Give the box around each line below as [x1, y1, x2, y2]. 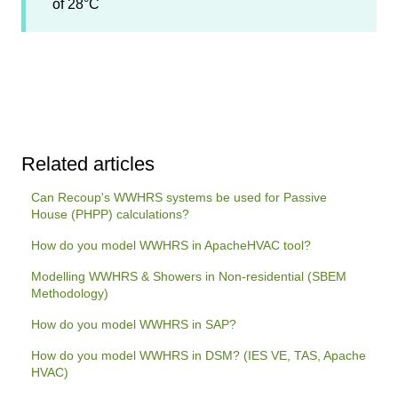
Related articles [21, 153, 155, 176]
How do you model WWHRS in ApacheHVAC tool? [31, 238, 312, 253]
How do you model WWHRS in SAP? [31, 317, 237, 332]
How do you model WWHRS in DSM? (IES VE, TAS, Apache [31, 348, 367, 363]
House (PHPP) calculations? [31, 207, 190, 222]
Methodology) [31, 286, 109, 301]
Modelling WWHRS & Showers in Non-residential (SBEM [31, 269, 347, 284]
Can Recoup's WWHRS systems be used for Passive [31, 190, 328, 205]
